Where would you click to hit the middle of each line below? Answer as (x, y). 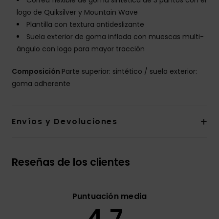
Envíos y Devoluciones (65, 122)
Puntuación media (109, 197)
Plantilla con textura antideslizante (85, 25)
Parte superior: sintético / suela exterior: (129, 72)
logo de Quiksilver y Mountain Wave (77, 12)
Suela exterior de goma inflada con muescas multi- (115, 37)
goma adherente (41, 84)
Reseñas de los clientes (71, 162)
